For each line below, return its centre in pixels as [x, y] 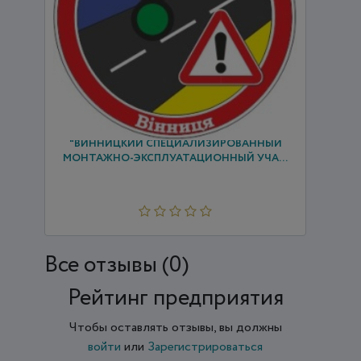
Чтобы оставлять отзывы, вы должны [175, 327]
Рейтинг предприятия [175, 298]
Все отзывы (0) [117, 265]
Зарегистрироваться [205, 346]
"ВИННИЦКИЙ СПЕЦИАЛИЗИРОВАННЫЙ [175, 143]
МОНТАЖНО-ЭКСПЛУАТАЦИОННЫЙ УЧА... [176, 158]
